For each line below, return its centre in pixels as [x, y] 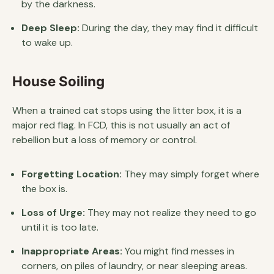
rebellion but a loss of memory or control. [105, 140]
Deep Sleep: [50, 28]
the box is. [44, 189]
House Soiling [58, 81]
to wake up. [47, 43]
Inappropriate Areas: [72, 251]
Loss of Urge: [53, 213]
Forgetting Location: [72, 174]
